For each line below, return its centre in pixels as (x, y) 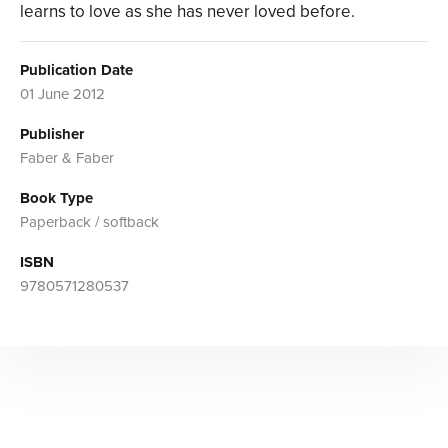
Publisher (52, 134)
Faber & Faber (67, 158)
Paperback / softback (89, 222)
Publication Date (76, 70)
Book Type (56, 198)
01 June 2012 (62, 94)
